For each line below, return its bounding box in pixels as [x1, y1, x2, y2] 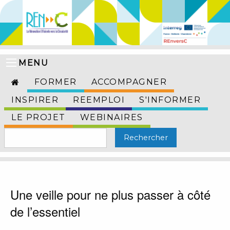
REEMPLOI [73, 95, 125, 105]
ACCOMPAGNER [91, 77, 167, 87]
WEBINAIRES [80, 112, 143, 123]
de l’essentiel [10, 202, 80, 221]
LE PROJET [11, 112, 66, 123]
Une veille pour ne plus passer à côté [10, 185, 210, 204]
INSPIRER [11, 95, 59, 105]
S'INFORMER [139, 95, 201, 105]
